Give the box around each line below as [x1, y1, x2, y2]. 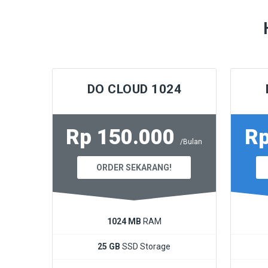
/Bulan [180, 137, 203, 146]
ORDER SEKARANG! [96, 162, 172, 172]
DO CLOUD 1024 [87, 81, 182, 96]
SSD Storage [120, 241, 171, 251]
